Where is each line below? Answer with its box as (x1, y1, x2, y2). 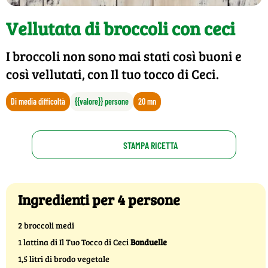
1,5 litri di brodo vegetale (18, 253, 109, 265)
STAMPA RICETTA (123, 139, 178, 151)
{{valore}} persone (75, 96, 129, 107)
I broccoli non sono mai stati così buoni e (6, 47, 242, 65)
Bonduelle (130, 236, 167, 248)
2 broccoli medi (18, 220, 74, 232)
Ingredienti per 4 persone (18, 190, 180, 210)
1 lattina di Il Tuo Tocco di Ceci (18, 236, 130, 248)
